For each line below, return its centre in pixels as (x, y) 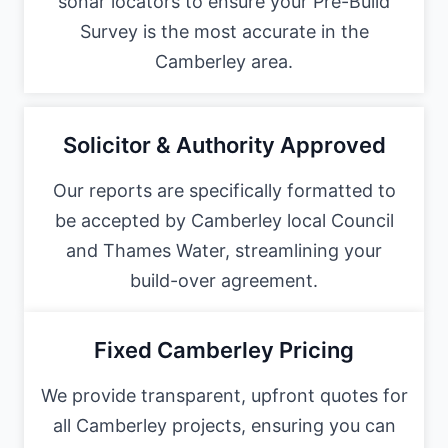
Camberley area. (224, 61)
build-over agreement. (224, 281)
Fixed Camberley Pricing (224, 350)
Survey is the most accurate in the (224, 31)
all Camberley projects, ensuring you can (224, 426)
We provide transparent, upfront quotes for (224, 396)
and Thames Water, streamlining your (224, 251)
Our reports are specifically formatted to (224, 191)
